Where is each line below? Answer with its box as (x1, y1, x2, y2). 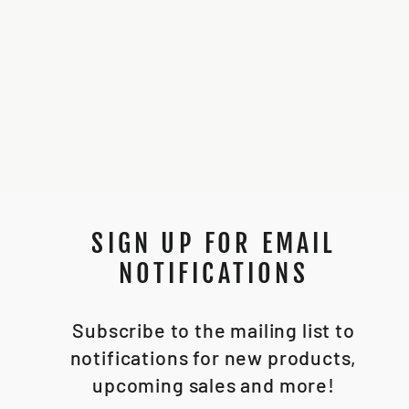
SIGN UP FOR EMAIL (91, 226, 336, 259)
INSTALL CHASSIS (24, 64, 151, 82)
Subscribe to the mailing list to (72, 317, 355, 341)
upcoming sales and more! (92, 372, 335, 396)
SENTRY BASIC (35, 50, 140, 68)
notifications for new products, (69, 344, 358, 369)
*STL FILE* (46, 78, 129, 96)
